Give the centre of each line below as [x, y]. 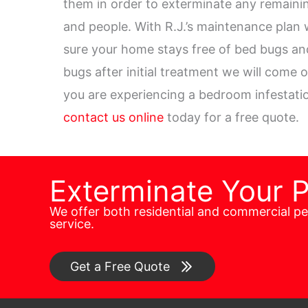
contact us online [113, 117]
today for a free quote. [231, 117]
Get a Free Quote [120, 266]
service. [72, 223]
